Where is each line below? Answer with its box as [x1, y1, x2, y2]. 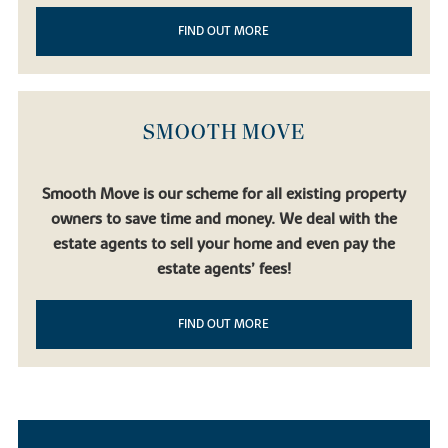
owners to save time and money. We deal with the [50, 209, 397, 230]
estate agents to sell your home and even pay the [52, 234, 395, 255]
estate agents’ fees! [156, 259, 291, 280]
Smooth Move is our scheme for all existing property [41, 184, 406, 205]
